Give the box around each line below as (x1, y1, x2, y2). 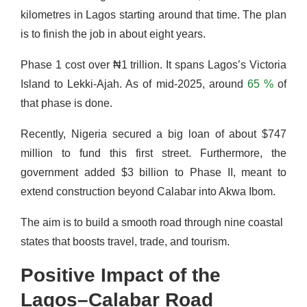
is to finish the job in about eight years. (21, 27, 206, 40)
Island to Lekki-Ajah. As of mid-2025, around (21, 77, 243, 90)
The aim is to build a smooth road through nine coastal (21, 216, 283, 228)
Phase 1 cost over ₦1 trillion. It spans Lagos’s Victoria (21, 58, 286, 71)
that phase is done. (21, 97, 112, 109)
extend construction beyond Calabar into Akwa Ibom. (21, 185, 275, 197)
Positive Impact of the (21, 264, 221, 286)
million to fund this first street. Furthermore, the (21, 147, 286, 159)
